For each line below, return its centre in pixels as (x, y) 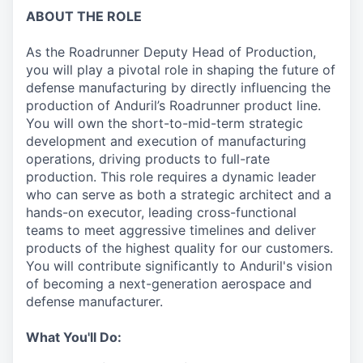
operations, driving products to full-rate (148, 159)
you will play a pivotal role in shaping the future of (181, 70)
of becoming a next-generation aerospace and (169, 284)
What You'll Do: (74, 337)
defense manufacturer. (94, 301)
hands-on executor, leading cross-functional (161, 212)
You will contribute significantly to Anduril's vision (179, 266)
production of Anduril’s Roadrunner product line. (173, 105)
